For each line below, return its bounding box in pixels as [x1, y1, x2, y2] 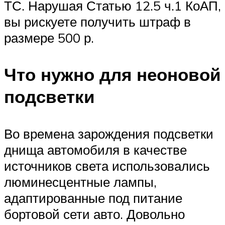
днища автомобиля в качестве [4, 141, 187, 158]
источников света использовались [4, 157, 210, 174]
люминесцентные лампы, [4, 173, 157, 190]
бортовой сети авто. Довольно [4, 205, 185, 222]
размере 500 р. [4, 30, 94, 46]
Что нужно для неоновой [4, 63, 221, 86]
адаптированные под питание [4, 189, 182, 206]
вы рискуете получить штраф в [4, 14, 191, 30]
